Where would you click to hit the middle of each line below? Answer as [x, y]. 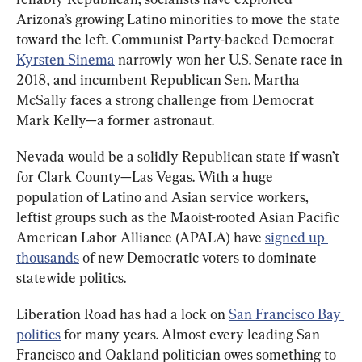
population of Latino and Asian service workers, [164, 196]
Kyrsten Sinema [65, 59]
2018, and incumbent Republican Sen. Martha [160, 79]
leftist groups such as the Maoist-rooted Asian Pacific [179, 217]
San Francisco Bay [286, 314]
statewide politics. [71, 277]
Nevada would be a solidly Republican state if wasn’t [179, 156]
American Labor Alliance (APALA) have [141, 237]
